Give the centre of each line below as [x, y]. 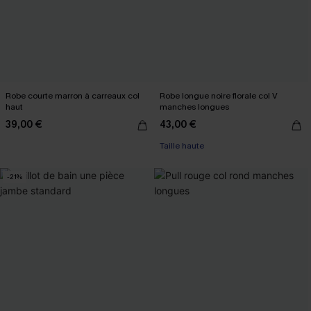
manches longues [194, 107]
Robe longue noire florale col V [219, 95]
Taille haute [182, 145]
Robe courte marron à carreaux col [73, 95]
